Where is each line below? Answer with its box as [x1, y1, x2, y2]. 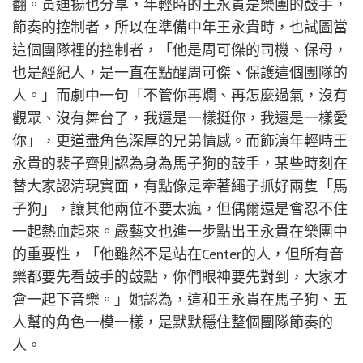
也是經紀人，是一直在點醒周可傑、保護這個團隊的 [12, 62, 348, 82]
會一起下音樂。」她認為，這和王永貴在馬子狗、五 [12, 289, 348, 309]
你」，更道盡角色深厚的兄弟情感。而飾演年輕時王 [12, 130, 348, 150]
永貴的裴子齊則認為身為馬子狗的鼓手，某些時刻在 [12, 153, 348, 173]
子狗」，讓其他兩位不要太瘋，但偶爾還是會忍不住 [12, 199, 348, 218]
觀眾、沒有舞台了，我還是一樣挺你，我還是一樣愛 [12, 108, 348, 127]
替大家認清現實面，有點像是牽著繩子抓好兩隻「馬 [12, 176, 348, 195]
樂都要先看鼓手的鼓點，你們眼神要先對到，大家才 [12, 267, 348, 286]
